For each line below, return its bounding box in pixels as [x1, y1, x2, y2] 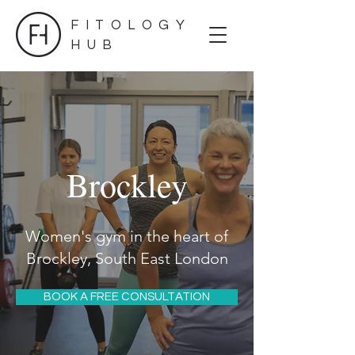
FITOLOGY [71, 18, 191, 32]
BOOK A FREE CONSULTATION [44, 291, 210, 303]
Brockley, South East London [25, 249, 228, 268]
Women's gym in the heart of [25, 227, 228, 246]
